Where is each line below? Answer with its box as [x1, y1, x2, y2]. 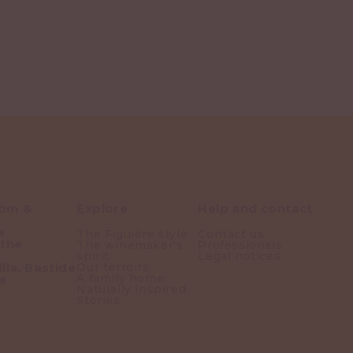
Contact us [198, 227, 265, 242]
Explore [76, 201, 128, 217]
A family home [76, 271, 165, 286]
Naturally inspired [76, 282, 187, 297]
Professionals [198, 238, 283, 253]
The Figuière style [76, 227, 188, 242]
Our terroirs [76, 260, 150, 275]
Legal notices [198, 249, 281, 264]
